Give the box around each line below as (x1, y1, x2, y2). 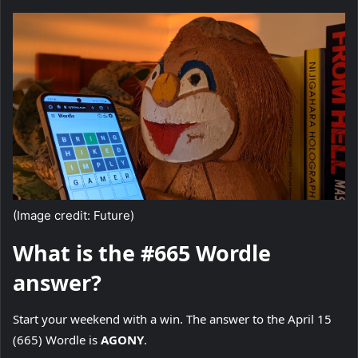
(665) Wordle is (13, 331, 97, 348)
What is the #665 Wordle (13, 238, 271, 268)
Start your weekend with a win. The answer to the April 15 (13, 310, 332, 327)
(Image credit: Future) (13, 208, 134, 224)
